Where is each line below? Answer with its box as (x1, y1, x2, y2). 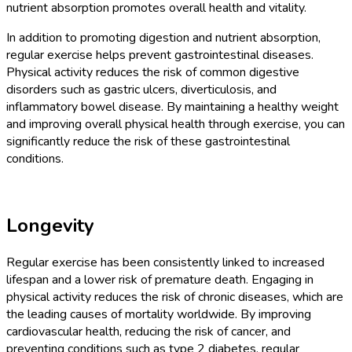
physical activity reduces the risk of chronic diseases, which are (6, 288, 343, 306)
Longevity (6, 212, 94, 238)
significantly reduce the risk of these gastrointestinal (6, 133, 290, 151)
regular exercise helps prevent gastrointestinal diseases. (6, 46, 313, 64)
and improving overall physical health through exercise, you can (6, 115, 345, 134)
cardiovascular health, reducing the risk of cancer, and (6, 322, 291, 340)
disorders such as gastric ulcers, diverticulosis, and (6, 81, 277, 99)
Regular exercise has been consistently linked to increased (6, 253, 324, 271)
